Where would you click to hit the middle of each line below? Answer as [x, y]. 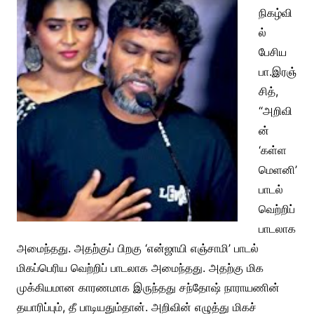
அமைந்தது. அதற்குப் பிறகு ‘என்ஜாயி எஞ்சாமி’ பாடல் [137, 248]
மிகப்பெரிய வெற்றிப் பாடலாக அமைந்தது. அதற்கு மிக [140, 268]
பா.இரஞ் [277, 71]
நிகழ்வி [275, 13]
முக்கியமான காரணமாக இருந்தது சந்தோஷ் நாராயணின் [148, 287]
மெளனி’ [278, 170]
